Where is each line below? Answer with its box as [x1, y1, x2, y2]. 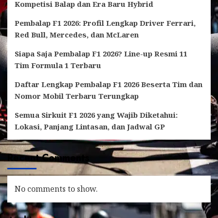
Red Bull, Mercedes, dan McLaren [15, 29, 139, 39]
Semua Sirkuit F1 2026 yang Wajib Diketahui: [15, 109, 178, 120]
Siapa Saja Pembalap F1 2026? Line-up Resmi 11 [15, 48, 187, 58]
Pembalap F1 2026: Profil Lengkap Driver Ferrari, [15, 18, 196, 28]
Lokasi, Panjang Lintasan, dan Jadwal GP [15, 121, 165, 131]
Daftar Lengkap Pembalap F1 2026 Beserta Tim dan [15, 79, 202, 89]
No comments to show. [15, 183, 98, 194]
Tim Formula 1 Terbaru [15, 60, 101, 70]
